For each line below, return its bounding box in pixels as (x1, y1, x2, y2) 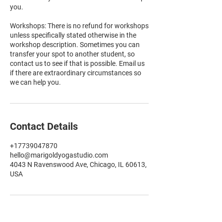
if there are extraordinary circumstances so (10, 69, 141, 77)
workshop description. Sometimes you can (10, 41, 140, 49)
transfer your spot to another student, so (10, 50, 135, 58)
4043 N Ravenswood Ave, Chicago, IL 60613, (10, 161, 147, 168)
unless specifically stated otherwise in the (10, 31, 136, 39)
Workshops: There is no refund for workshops (10, 22, 149, 30)
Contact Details (10, 120, 78, 132)
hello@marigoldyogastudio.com (10, 151, 108, 159)
